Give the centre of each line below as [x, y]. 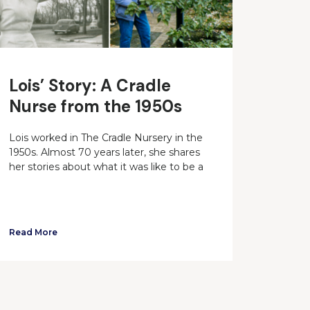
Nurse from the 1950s [95, 107]
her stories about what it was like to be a [106, 167]
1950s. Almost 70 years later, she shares [104, 153]
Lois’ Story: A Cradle [90, 86]
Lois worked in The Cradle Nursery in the [106, 138]
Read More [33, 232]
